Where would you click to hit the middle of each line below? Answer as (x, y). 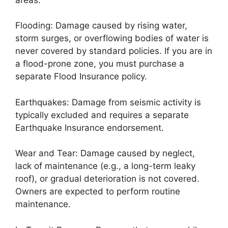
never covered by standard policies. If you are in (114, 51)
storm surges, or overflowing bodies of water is (112, 38)
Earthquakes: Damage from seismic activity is (108, 102)
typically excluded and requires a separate (102, 115)
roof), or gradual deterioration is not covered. (107, 179)
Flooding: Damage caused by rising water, (101, 25)
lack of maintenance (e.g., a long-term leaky (105, 166)
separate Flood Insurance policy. (81, 76)
